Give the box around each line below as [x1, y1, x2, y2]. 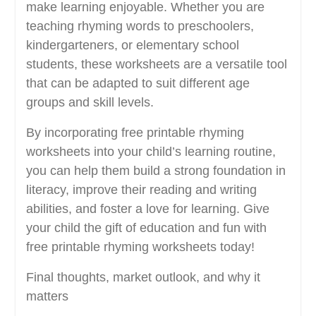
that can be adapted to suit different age [25, 76, 250, 91]
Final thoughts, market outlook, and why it [25, 270, 260, 285]
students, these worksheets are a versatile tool [25, 57, 287, 72]
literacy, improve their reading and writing [25, 183, 257, 197]
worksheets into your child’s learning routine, [25, 145, 276, 159]
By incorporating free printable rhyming [25, 126, 244, 140]
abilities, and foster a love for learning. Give [25, 202, 269, 217]
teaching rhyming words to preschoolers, [25, 19, 254, 34]
